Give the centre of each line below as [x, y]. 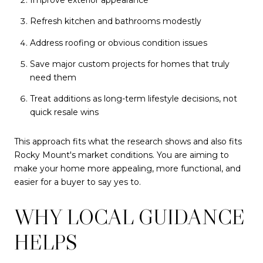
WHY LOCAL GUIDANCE [129, 217]
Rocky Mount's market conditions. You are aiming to [122, 155]
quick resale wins [64, 112]
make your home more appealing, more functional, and [127, 168]
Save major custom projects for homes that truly [129, 64]
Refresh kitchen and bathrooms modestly [115, 21]
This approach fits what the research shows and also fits [128, 141]
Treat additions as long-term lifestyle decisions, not [133, 99]
